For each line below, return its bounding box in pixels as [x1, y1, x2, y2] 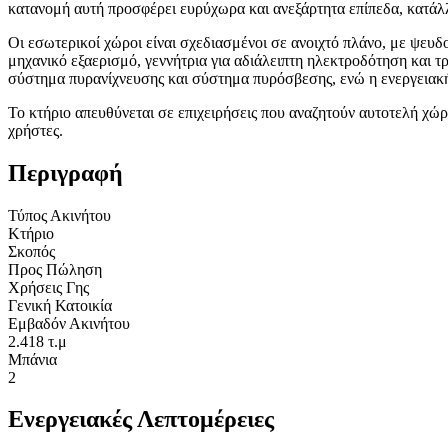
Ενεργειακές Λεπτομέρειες [8, 406, 274, 433]
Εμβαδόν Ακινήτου [8, 314, 130, 332]
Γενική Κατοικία [8, 296, 112, 314]
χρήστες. [8, 121, 63, 139]
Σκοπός [8, 242, 55, 260]
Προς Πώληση [8, 260, 102, 278]
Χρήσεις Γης [8, 278, 89, 296]
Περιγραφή [8, 159, 123, 186]
